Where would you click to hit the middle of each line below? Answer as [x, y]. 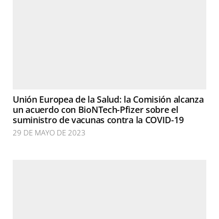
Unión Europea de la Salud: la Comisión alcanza [108, 99]
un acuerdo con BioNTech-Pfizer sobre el [96, 109]
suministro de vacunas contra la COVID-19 [98, 120]
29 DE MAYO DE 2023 [49, 132]
